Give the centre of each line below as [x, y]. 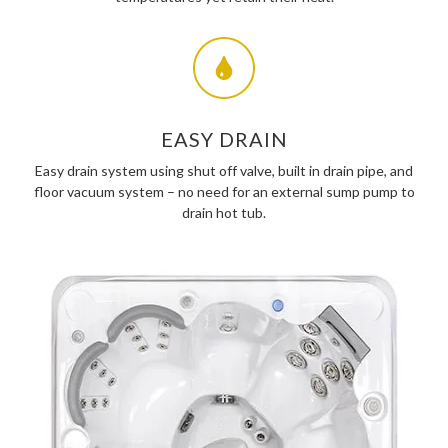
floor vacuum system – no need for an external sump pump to [224, 191]
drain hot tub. [224, 212]
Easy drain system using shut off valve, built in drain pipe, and [224, 170]
